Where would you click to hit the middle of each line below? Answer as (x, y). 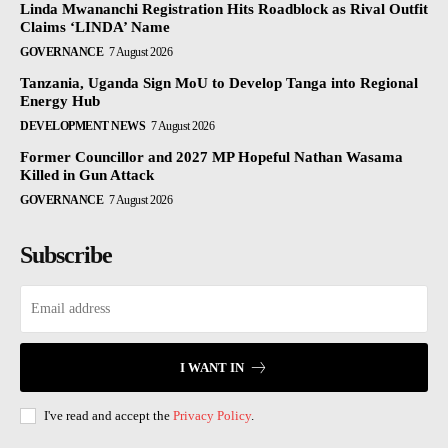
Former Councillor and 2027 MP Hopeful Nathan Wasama (211, 157)
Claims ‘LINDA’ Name (95, 27)
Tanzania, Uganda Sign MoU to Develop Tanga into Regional (219, 83)
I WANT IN (212, 368)
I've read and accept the (108, 416)
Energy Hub (60, 101)
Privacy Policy (212, 416)
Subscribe (66, 255)
